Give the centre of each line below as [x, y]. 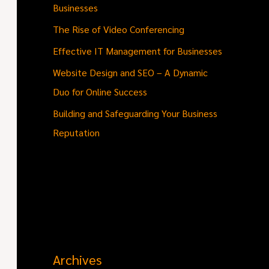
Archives [77, 259]
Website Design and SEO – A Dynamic [130, 72]
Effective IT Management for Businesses [138, 50]
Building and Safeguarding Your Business [135, 113]
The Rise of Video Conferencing [119, 29]
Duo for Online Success [100, 91]
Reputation [76, 132]
